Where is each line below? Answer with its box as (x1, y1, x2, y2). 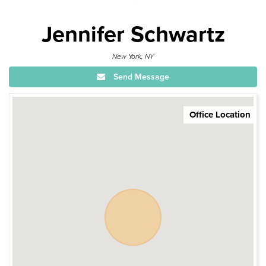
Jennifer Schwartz (41, 20, 225, 48)
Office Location (189, 109, 251, 120)
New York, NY (112, 52, 154, 61)
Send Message (111, 71, 169, 82)
